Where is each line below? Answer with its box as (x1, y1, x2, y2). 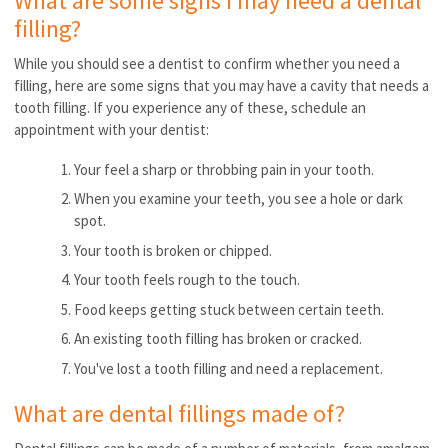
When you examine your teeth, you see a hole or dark (74, 189, 404, 209)
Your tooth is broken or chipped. (74, 240, 276, 260)
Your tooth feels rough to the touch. (74, 270, 304, 290)
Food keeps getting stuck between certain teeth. (74, 299, 388, 319)
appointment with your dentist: (14, 119, 210, 139)
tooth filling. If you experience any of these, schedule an (14, 97, 367, 117)
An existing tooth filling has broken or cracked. (74, 329, 366, 349)
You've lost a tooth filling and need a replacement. (74, 358, 384, 378)
